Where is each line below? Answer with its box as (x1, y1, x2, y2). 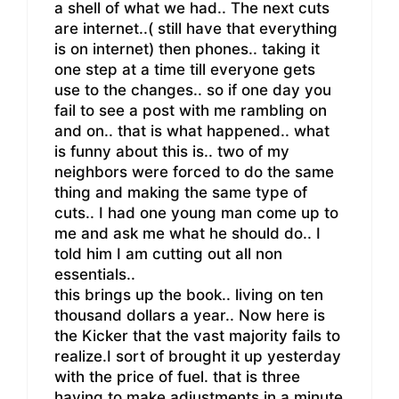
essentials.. (54, 265, 135, 284)
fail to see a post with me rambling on (54, 102, 327, 120)
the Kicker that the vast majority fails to (54, 327, 340, 346)
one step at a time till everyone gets (54, 61, 315, 79)
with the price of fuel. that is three (54, 368, 300, 387)
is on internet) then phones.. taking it (54, 40, 320, 59)
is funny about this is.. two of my (54, 142, 289, 161)
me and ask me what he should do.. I (54, 224, 321, 243)
